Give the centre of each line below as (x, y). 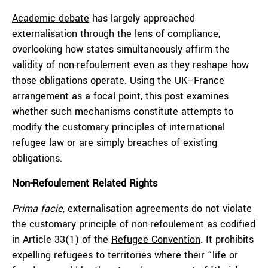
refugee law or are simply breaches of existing (115, 143)
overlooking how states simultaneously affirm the (121, 49)
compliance (193, 34)
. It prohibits (227, 240)
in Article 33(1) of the (62, 240)
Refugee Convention (156, 240)
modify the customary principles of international (118, 127)
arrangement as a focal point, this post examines (120, 96)
